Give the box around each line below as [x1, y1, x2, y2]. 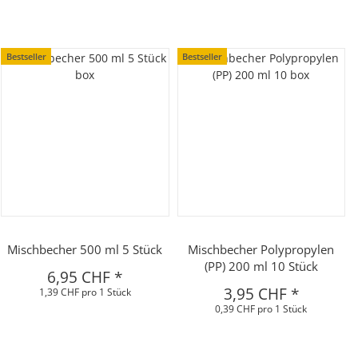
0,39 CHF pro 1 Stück [215, 301, 308, 316]
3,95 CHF [223, 283, 291, 304]
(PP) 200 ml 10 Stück [204, 257, 318, 274]
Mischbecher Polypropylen [188, 241, 335, 257]
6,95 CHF [47, 266, 115, 288]
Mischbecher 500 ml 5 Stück [7, 241, 163, 257]
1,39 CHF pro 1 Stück [38, 284, 131, 299]
